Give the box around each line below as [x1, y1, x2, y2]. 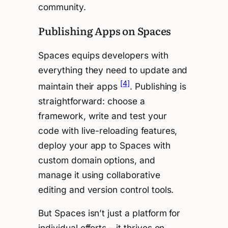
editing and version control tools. [38, 184, 174, 195]
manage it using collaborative [38, 169, 160, 180]
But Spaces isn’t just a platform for [38, 207, 181, 218]
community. [38, 1, 86, 12]
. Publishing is [130, 80, 187, 92]
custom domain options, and [38, 154, 155, 165]
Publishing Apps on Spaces [38, 23, 172, 39]
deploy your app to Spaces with [38, 139, 170, 151]
